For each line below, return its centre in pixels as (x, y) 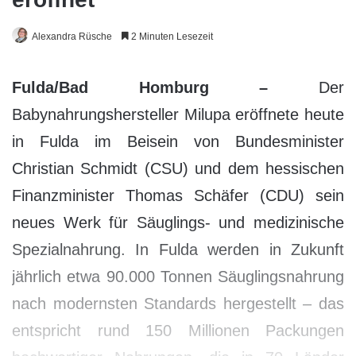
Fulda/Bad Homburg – (140, 87)
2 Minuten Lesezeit (171, 37)
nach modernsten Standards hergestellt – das (178, 304)
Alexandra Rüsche (72, 37)
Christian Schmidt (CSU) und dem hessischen (178, 168)
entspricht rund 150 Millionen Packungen (178, 331)
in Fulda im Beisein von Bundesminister (178, 141)
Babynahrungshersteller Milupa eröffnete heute (178, 114)
